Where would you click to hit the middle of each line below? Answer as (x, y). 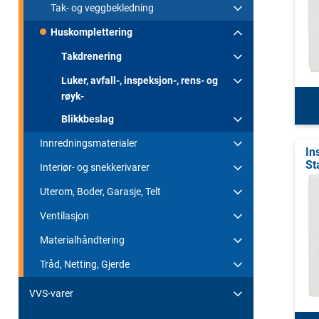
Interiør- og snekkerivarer (95, 167)
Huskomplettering (91, 32)
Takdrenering (91, 56)
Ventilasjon (64, 215)
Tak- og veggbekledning (102, 7)
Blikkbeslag (88, 119)
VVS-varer (51, 293)
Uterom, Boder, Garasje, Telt (100, 191)
